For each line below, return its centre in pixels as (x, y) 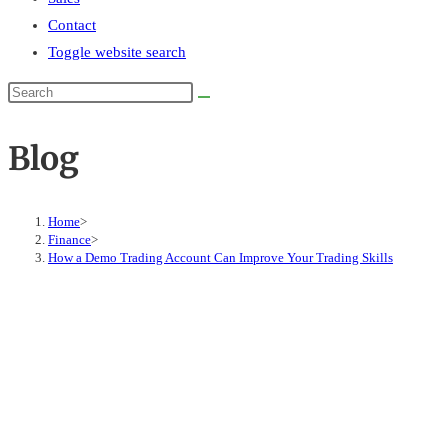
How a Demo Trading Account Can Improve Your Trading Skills (220, 257)
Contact (72, 25)
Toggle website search (117, 52)
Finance (69, 239)
